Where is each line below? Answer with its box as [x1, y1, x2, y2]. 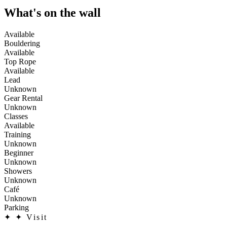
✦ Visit [15, 212, 48, 221]
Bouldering [4, 39, 40, 48]
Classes [4, 111, 28, 121]
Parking [4, 203, 29, 212]
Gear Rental [4, 93, 43, 102]
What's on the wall [4, 6, 101, 19]
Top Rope [4, 57, 36, 66]
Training [4, 130, 31, 139]
